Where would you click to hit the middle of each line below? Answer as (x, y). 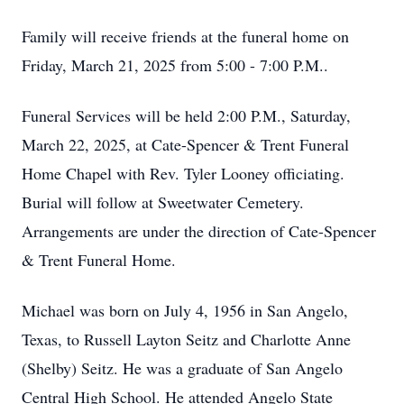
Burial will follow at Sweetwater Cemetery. (163, 202)
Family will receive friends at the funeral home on (185, 36)
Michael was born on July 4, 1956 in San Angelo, (185, 310)
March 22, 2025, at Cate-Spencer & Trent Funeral (185, 144)
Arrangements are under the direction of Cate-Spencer (199, 231)
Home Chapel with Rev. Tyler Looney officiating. (183, 173)
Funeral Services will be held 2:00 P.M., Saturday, (186, 115)
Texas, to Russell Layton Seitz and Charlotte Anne (186, 339)
